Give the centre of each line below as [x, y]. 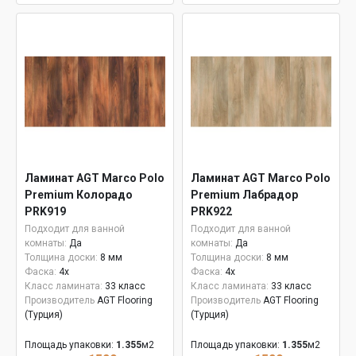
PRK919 [45, 211]
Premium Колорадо [79, 195]
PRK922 [211, 211]
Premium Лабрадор [244, 195]
